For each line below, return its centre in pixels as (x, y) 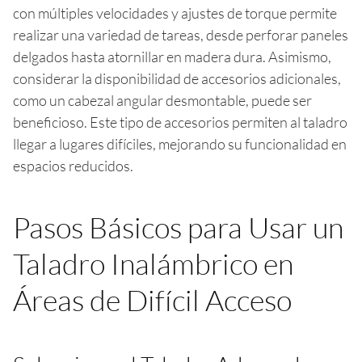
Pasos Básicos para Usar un (178, 227)
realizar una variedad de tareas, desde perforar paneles (181, 34)
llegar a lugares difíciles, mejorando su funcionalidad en (180, 143)
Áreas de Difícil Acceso (152, 299)
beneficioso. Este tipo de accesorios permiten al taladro (180, 122)
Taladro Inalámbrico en (153, 263)
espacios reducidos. (73, 165)
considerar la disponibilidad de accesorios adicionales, (177, 78)
